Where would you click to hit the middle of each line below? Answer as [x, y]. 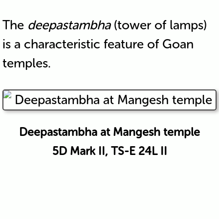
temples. [26, 63]
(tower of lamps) [158, 25]
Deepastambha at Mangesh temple [109, 132]
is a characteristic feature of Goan [98, 44]
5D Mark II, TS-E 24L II [109, 151]
